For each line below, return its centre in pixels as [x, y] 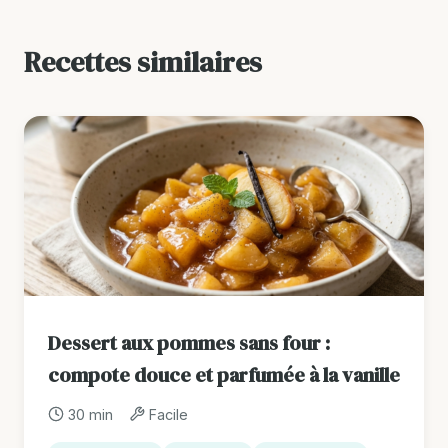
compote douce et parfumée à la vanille [224, 374]
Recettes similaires [143, 61]
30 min [90, 414]
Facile [168, 414]
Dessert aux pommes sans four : [189, 342]
